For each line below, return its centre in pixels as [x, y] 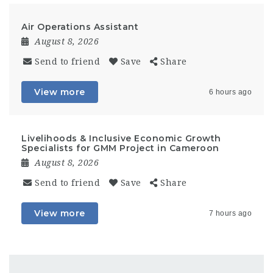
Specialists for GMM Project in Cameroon [120, 148]
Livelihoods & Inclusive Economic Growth [121, 138]
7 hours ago [230, 213]
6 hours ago [230, 92]
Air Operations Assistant [80, 27]
